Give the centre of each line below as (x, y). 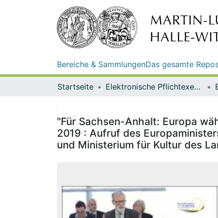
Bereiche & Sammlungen (101, 64)
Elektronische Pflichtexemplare (197, 86)
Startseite (75, 86)
